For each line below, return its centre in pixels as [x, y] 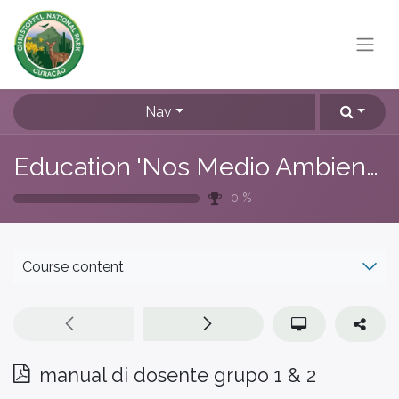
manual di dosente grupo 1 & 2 [178, 376]
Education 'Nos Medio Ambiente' [372, 167]
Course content [73, 267]
